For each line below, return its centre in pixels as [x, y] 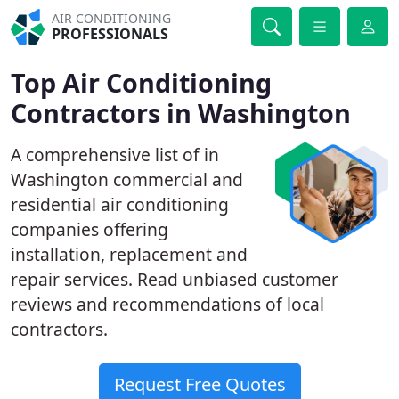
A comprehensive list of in [115, 155]
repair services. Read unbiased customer [175, 279]
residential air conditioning [120, 204]
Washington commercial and [127, 179]
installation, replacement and [129, 254]
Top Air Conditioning [141, 82]
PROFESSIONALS [110, 34]
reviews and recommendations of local [167, 304]
